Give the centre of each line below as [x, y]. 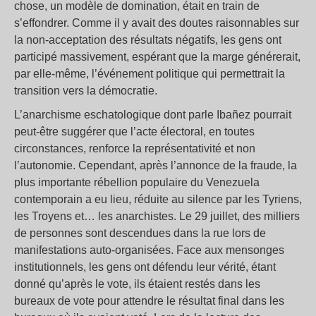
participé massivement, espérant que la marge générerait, [157, 57]
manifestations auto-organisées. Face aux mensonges [149, 250]
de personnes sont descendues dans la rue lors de [140, 233]
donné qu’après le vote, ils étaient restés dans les [137, 284]
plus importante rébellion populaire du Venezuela [137, 183]
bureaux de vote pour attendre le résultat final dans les [149, 301]
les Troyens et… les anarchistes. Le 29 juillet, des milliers [157, 217]
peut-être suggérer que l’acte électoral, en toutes [134, 132]
